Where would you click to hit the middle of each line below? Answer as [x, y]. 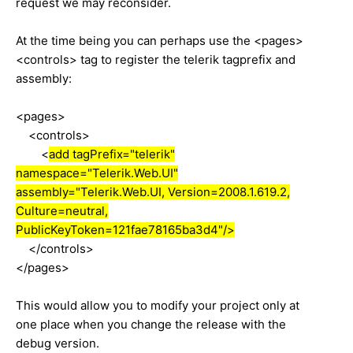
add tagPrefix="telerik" [112, 154]
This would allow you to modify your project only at [158, 305]
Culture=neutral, [62, 210]
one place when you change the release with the [151, 324]
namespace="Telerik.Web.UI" [97, 173]
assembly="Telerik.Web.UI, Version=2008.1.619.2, [153, 191]
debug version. [58, 343]
